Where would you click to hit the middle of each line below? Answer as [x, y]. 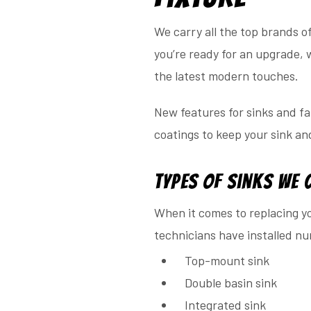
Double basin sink [230, 283]
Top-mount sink [227, 261]
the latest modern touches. [226, 76]
